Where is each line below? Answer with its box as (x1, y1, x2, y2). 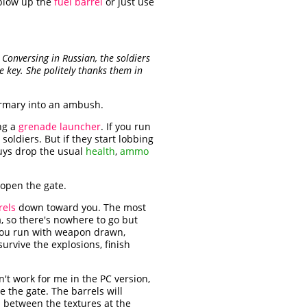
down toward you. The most (16, 201, 146, 214)
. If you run (101, 120, 151, 134)
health (86, 145, 115, 158)
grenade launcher (19, 120, 101, 134)
